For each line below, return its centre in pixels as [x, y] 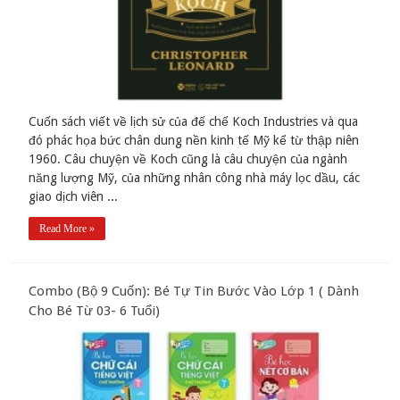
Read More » [67, 228]
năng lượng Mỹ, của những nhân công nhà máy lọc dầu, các [195, 177]
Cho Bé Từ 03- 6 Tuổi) [95, 310]
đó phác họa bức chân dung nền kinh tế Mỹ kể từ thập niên [194, 140]
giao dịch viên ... [74, 196]
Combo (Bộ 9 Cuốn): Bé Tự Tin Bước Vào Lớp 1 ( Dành [194, 291]
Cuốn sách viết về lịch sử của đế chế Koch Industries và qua [194, 121]
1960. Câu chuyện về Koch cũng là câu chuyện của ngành [188, 158]
